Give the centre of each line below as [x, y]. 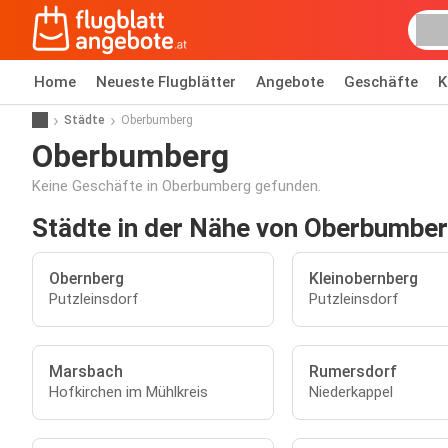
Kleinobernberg [363, 278]
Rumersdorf [352, 371]
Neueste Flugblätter [166, 82]
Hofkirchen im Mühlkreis [128, 392]
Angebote [290, 82]
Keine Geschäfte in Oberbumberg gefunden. [176, 186]
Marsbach [86, 371]
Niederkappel [350, 392]
